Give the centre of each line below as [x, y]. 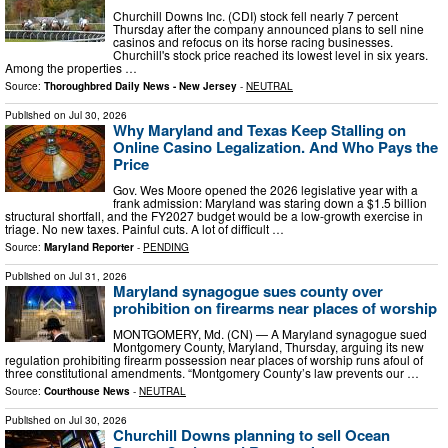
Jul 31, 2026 [98, 275]
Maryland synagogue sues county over [248, 290]
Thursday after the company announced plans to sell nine [268, 29]
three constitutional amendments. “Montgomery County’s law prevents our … [212, 372]
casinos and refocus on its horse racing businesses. [253, 42]
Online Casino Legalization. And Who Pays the [275, 147]
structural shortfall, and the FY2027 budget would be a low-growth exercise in [214, 215]
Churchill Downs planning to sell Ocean [251, 434]
